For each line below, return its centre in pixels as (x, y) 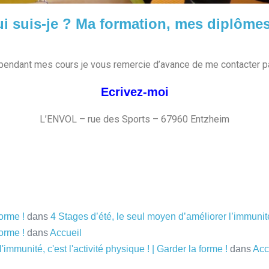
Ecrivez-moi (134, 92)
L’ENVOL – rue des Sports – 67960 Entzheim (134, 119)
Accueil (66, 233)
